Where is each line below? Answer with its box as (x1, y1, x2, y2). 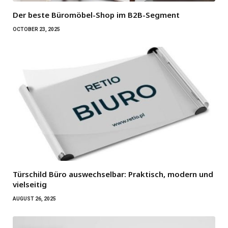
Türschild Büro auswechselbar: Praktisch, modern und (13, 169, 213, 180)
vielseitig (13, 179, 47, 190)
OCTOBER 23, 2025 (13, 26, 60, 33)
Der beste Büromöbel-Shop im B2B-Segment (13, 10, 180, 20)
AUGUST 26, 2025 (13, 196, 56, 202)
